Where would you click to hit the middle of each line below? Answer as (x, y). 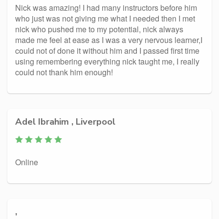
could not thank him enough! (64, 72)
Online (27, 162)
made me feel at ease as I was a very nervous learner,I (109, 40)
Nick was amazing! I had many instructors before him (106, 8)
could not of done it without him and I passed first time (107, 51)
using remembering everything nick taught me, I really (107, 61)
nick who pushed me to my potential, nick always (99, 29)
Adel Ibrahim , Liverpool (65, 121)
